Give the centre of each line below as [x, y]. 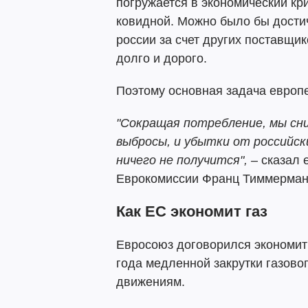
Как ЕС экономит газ [192, 211]
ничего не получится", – [187, 160]
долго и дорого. [162, 58]
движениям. [151, 282]
